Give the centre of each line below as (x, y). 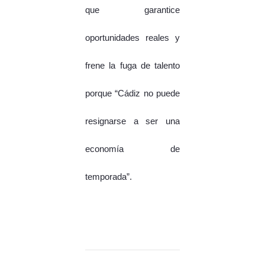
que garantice (132, 10)
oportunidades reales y (132, 38)
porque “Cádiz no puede (132, 94)
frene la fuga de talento (132, 66)
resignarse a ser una (132, 122)
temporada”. (109, 177)
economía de (132, 149)
